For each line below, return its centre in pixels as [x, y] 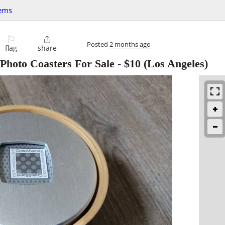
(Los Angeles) [174, 64]
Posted [98, 44]
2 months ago [130, 44]
